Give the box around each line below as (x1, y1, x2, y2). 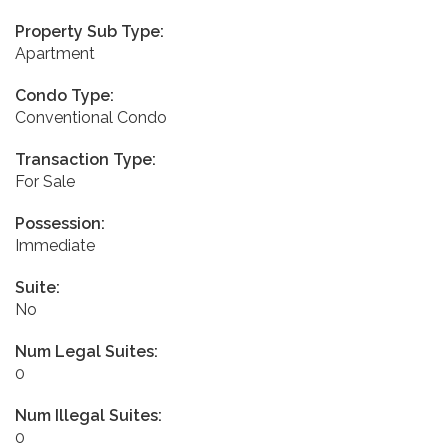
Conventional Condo (15, 107, 167, 127)
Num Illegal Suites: (15, 405, 162, 425)
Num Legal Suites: (15, 341, 158, 361)
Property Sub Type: (15, 21, 164, 41)
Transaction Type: (15, 149, 156, 169)
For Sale (15, 171, 75, 191)
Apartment (15, 43, 95, 63)
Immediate (15, 235, 95, 255)
